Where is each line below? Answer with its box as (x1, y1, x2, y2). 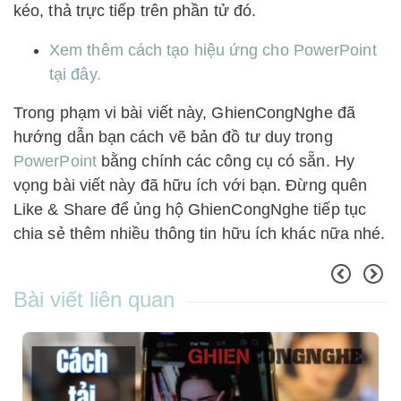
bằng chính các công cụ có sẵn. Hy (96, 152, 354, 171)
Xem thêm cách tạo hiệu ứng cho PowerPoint (49, 41, 377, 60)
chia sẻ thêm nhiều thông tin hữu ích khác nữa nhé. (13, 225, 386, 243)
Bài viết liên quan (13, 287, 175, 312)
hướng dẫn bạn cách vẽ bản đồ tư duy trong (13, 128, 333, 147)
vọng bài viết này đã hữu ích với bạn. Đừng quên (13, 176, 368, 195)
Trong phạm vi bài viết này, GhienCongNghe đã (13, 104, 355, 123)
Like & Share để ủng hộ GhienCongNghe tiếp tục (13, 200, 366, 219)
